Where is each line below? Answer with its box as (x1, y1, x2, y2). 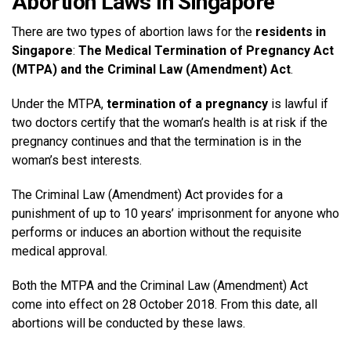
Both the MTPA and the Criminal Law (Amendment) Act (12, 277, 308, 293)
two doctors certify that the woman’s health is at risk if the (12, 114, 327, 130)
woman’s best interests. (12, 152, 142, 168)
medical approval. (12, 243, 107, 259)
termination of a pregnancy (107, 96, 268, 111)
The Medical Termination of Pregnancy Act (78, 42, 334, 58)
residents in (255, 24, 326, 39)
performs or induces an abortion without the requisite (12, 224, 302, 240)
